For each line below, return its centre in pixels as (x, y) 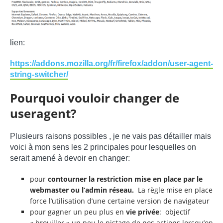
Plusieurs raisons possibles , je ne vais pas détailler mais (111, 136)
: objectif (175, 212)
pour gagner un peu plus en (78, 212)
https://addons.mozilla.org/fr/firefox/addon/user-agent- (111, 63)
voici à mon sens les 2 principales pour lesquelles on (103, 147)
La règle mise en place (174, 190)
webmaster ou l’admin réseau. (83, 190)
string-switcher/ (39, 74)
